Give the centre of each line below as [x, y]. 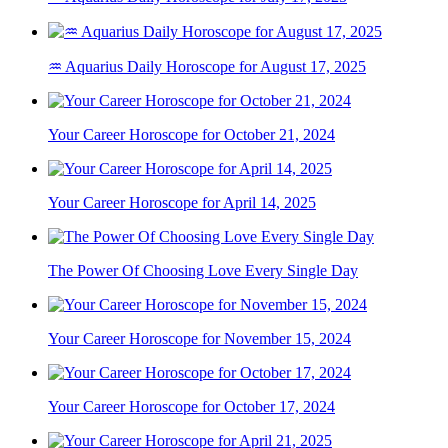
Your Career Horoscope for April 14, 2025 [182, 203]
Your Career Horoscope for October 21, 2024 [191, 135]
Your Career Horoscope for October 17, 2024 [191, 407]
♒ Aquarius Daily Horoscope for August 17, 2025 [207, 67]
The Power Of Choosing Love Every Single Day [203, 271]
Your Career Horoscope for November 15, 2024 [199, 339]
